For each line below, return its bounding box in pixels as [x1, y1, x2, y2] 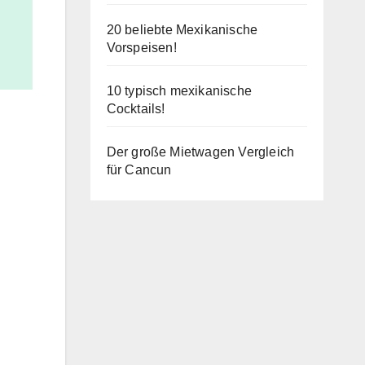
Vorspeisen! [106, 41, 177, 55]
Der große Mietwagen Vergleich [106, 145, 295, 159]
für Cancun [106, 163, 172, 177]
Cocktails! [106, 102, 165, 116]
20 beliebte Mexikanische [106, 23, 258, 37]
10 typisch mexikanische [106, 84, 253, 98]
